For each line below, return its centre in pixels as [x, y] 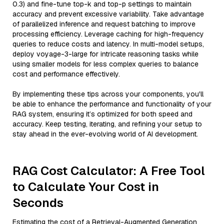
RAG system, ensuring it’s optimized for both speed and [102, 114]
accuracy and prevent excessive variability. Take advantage [108, 14]
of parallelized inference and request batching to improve [104, 24]
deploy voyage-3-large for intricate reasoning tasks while [105, 54]
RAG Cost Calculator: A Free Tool [109, 171]
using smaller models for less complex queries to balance [105, 64]
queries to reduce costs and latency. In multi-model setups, [108, 44]
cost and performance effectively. [66, 74]
